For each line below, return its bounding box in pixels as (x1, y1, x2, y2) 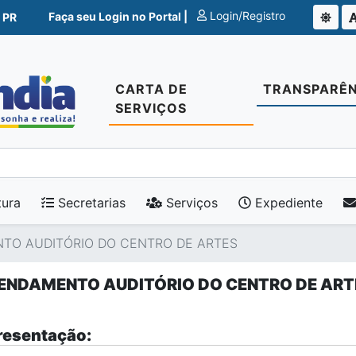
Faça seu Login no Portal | (48, 9, 191, 23)
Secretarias (54, 195, 126, 211)
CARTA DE (115, 81, 188, 97)
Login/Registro (207, 8, 286, 22)
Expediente (251, 195, 323, 211)
